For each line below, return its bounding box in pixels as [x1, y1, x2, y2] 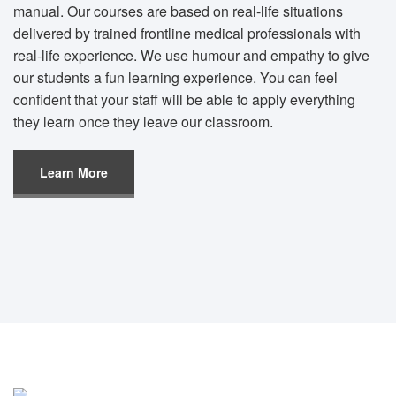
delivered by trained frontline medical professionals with [13, 22, 361, 43]
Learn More [40, 163, 108, 181]
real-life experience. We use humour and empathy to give [13, 44, 369, 65]
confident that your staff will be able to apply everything [13, 88, 355, 110]
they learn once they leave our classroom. [13, 110, 273, 132]
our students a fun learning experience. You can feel [13, 66, 338, 88]
